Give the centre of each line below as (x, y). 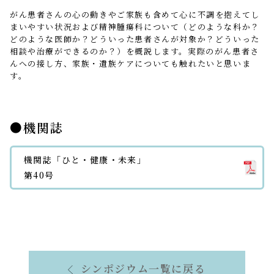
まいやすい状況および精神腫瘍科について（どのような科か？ (135, 27)
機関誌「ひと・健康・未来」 (85, 160)
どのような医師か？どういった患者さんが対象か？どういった (135, 39)
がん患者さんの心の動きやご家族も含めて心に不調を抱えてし (135, 15)
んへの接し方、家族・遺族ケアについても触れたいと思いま (131, 64)
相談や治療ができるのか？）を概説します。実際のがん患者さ (135, 51)
